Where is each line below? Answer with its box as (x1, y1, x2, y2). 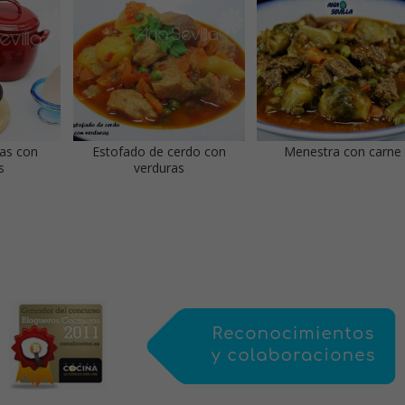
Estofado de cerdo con (91, 143, 226, 161)
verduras (133, 159, 184, 177)
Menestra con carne (283, 143, 401, 161)
